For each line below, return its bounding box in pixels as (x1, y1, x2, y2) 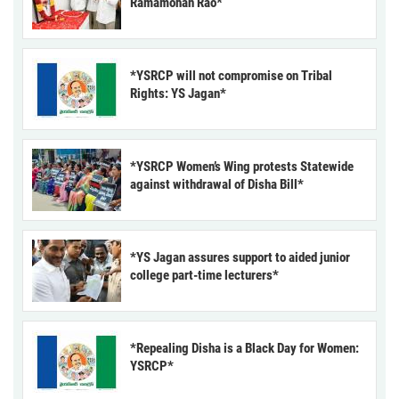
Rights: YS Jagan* (130, 85, 226, 102)
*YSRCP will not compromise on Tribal (130, 67, 332, 84)
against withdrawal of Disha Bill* (130, 175, 304, 192)
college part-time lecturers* (130, 266, 279, 283)
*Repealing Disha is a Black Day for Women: (130, 339, 359, 356)
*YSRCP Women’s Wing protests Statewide (130, 158, 354, 175)
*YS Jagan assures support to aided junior (130, 248, 350, 265)
